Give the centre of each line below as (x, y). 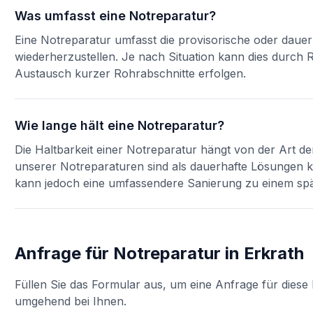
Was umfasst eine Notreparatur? (116, 16)
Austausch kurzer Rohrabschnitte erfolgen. (131, 73)
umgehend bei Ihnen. (71, 301)
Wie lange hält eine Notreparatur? (120, 125)
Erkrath (274, 253)
